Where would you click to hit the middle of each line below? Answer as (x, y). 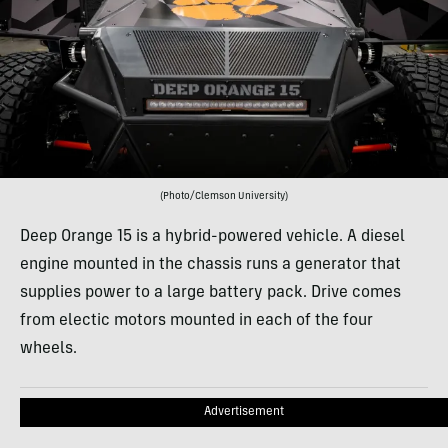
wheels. (48, 349)
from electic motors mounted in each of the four (196, 321)
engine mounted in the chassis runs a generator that (210, 265)
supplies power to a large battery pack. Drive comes (210, 293)
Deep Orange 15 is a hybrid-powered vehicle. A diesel (212, 237)
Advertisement (244, 412)
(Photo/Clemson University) (224, 197)
